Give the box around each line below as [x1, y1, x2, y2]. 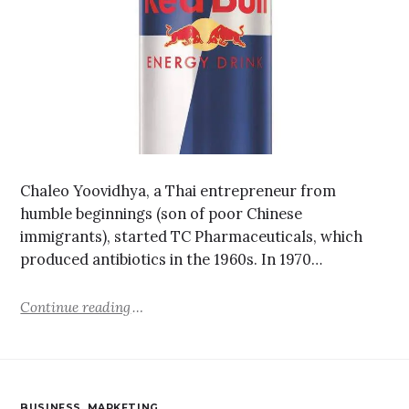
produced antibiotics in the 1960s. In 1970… [20, 249, 323, 268]
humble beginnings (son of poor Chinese [20, 204, 303, 223]
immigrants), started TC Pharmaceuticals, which [20, 226, 363, 246]
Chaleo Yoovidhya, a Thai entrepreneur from [20, 181, 337, 200]
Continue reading [20, 298, 131, 316]
